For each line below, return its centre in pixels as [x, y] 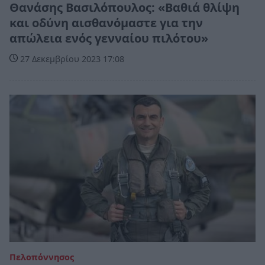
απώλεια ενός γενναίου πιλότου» [109, 38]
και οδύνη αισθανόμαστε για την [106, 22]
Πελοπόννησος [42, 257]
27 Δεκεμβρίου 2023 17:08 [71, 59]
